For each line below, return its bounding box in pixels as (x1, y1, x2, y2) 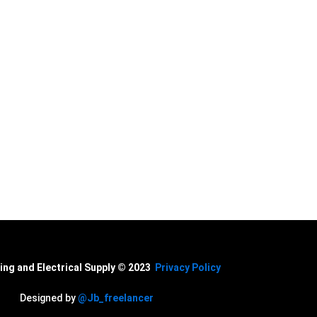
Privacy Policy (154, 262, 221, 273)
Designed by (19, 292, 76, 304)
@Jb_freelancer (77, 292, 154, 304)
